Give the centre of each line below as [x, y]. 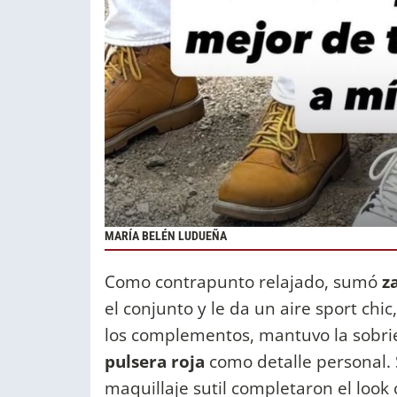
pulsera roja [155, 361]
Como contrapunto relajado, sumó [243, 281]
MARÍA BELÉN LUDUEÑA [166, 237]
